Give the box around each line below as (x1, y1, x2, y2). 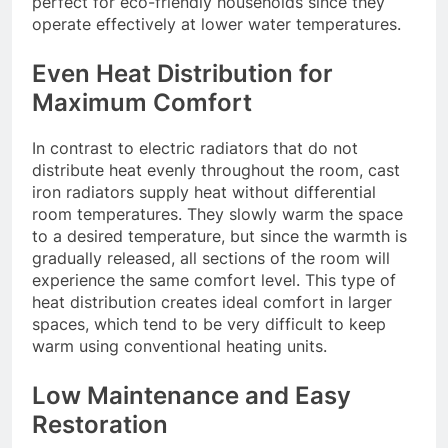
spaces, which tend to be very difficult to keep (32, 313, 386, 334)
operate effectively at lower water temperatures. (32, 13, 401, 34)
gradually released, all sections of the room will (32, 247, 390, 268)
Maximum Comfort (32, 87, 252, 117)
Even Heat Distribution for (32, 58, 333, 88)
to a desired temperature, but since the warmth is (32, 225, 407, 246)
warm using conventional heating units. (32, 335, 327, 356)
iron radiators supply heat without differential (32, 181, 376, 202)
